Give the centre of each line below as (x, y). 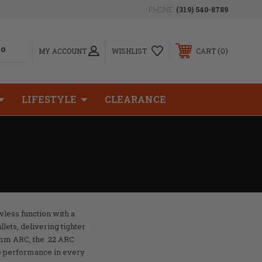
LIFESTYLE (49, 99)
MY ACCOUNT (63, 51)
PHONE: (162, 9)
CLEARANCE (135, 99)
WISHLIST (129, 51)
